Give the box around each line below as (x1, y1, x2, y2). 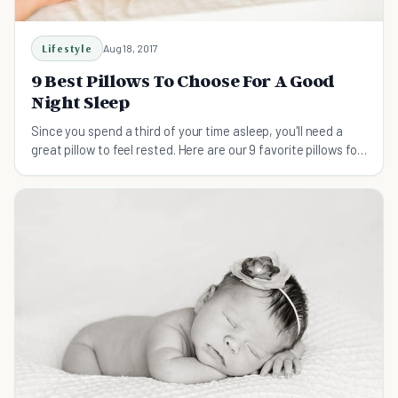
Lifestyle (42, 42, 92, 56)
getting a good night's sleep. (31, 160, 187, 177)
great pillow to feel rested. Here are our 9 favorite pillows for (31, 141, 362, 158)
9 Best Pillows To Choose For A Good (31, 70, 336, 92)
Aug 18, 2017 (102, 42, 158, 55)
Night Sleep (31, 92, 130, 114)
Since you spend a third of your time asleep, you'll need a (31, 123, 344, 139)
